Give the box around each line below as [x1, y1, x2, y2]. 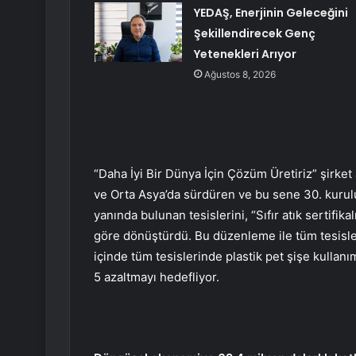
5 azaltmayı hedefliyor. [94, 269, 219, 284]
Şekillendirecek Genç [193, 25, 315, 41]
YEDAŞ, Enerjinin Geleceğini [193, 4, 348, 21]
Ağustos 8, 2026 [203, 68, 276, 80]
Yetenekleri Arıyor [193, 45, 296, 62]
